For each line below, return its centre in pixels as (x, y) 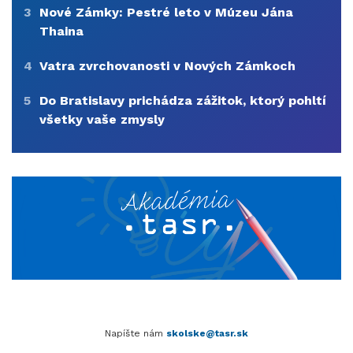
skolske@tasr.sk (207, 333)
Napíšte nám (136, 333)
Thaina (61, 32)
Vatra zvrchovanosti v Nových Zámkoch (167, 66)
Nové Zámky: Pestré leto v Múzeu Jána (166, 13)
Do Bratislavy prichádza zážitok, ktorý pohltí (183, 101)
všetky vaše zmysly (102, 120)
